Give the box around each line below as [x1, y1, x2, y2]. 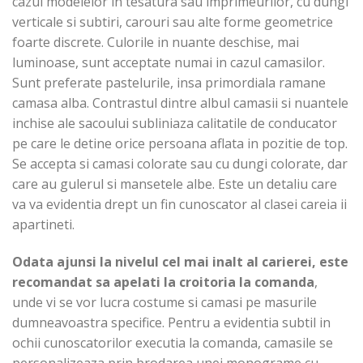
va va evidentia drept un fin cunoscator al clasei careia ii [12, 194, 347, 213]
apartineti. [12, 215, 75, 233]
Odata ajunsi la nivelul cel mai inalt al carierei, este [12, 252, 348, 271]
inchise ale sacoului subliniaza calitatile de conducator [12, 113, 337, 132]
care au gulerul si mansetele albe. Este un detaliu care [12, 174, 337, 193]
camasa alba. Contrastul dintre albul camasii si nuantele [12, 93, 348, 112]
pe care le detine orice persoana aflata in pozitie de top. [12, 134, 348, 152]
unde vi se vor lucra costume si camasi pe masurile [12, 293, 317, 311]
